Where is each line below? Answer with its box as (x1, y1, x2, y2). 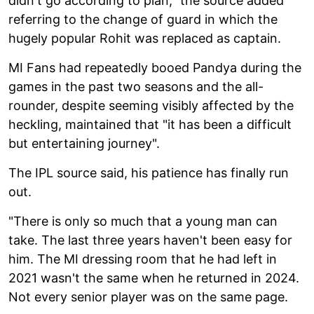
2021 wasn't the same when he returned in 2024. (8, 270, 299, 285)
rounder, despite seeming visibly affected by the (8, 97, 294, 113)
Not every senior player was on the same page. (8, 289, 288, 304)
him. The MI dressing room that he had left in (8, 251, 277, 266)
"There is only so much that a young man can (8, 213, 278, 228)
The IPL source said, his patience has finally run (8, 165, 289, 180)
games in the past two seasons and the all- (8, 78, 264, 94)
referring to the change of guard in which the (8, 11, 278, 27)
